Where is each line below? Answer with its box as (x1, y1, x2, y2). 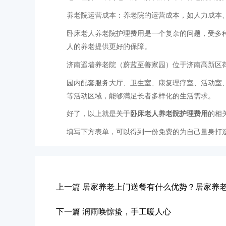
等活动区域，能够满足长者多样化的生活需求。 (67, 92, 215, 100)
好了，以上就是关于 (67, 110, 130, 118)
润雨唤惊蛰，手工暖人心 (82, 207, 171, 216)
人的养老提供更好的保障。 (67, 43, 151, 51)
